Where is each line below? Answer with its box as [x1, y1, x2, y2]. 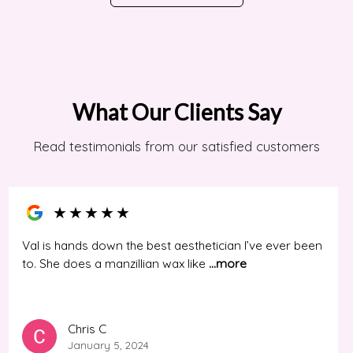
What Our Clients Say [72, 98, 281, 125]
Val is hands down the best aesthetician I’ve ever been [22, 238, 322, 254]
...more [209, 256, 247, 272]
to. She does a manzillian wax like [22, 256, 209, 272]
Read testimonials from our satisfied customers [33, 138, 320, 155]
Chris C [68, 321, 106, 337]
